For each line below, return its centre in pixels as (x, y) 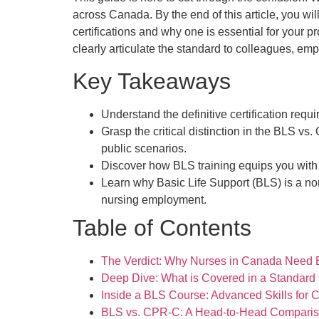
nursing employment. (154, 200)
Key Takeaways (152, 82)
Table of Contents (162, 228)
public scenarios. (144, 149)
